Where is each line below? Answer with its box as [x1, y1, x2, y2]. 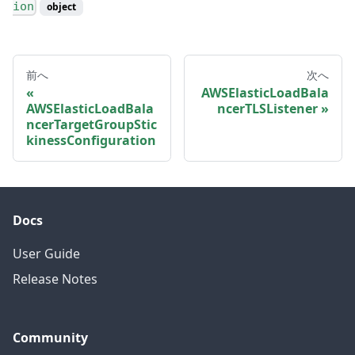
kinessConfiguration [26, 131, 156, 149]
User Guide [13, 245, 80, 262]
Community [13, 329, 88, 346]
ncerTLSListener [217, 99, 318, 117]
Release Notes [13, 270, 97, 288]
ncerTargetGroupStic [26, 115, 157, 133]
